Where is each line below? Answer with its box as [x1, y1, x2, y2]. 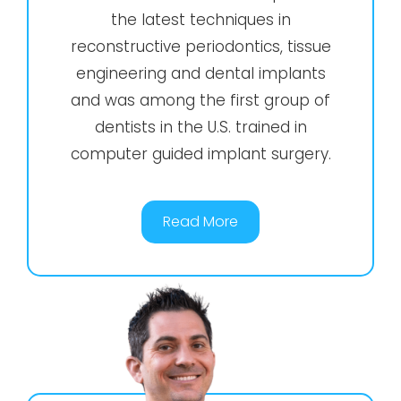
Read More [163, 210, 238, 232]
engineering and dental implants [75, 62, 326, 84]
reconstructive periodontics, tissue [70, 35, 331, 57]
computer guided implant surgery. [70, 142, 331, 165]
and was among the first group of [71, 89, 330, 111]
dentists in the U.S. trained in [94, 115, 307, 138]
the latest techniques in [110, 8, 291, 30]
